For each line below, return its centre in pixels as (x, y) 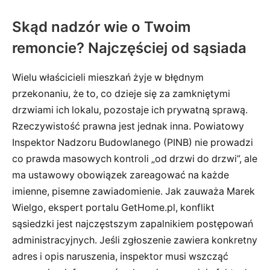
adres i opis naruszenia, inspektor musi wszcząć (120, 256)
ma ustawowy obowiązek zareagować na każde (121, 175)
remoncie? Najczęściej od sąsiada (129, 48)
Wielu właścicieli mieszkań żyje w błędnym (108, 77)
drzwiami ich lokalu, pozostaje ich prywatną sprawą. (130, 110)
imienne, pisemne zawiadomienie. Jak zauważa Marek (133, 191)
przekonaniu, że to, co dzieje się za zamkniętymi (121, 93)
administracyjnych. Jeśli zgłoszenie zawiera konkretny (135, 240)
